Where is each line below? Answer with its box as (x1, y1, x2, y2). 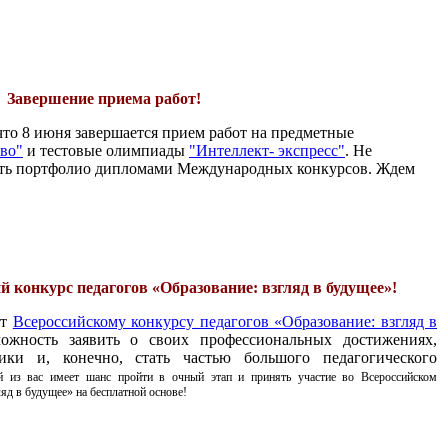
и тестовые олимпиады (23, 142, 189, 160)
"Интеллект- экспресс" (189, 142, 345, 160)
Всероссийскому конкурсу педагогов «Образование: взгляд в (12, 313, 438, 331)
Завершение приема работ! (7, 90, 205, 108)
